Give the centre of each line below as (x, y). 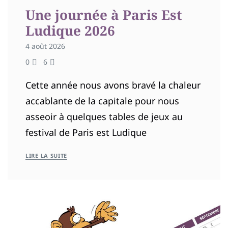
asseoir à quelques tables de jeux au (104, 116)
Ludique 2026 (70, 30)
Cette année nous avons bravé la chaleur (113, 85)
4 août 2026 (45, 46)
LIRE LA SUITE (47, 155)
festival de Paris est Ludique (86, 132)
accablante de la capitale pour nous (102, 101)
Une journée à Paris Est (104, 15)
